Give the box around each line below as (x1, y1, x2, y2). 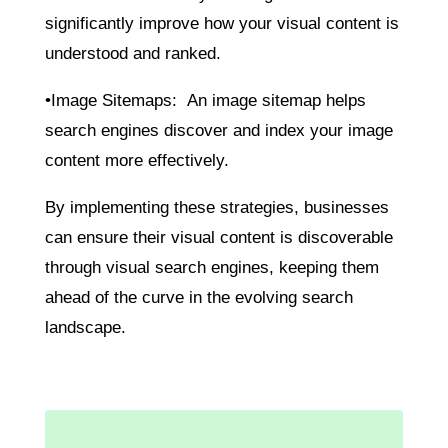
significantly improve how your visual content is (44, 13, 399, 33)
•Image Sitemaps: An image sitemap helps (44, 90, 366, 110)
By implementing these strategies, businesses (44, 197, 389, 217)
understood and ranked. (44, 43, 221, 63)
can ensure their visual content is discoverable (44, 227, 393, 247)
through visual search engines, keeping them (44, 257, 379, 277)
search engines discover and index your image (44, 120, 393, 140)
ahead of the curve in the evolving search (44, 287, 353, 307)
